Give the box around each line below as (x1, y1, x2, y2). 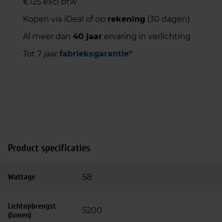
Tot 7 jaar (23, 49, 59, 58)
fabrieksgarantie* (59, 49, 132, 58)
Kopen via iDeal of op (23, 14, 108, 24)
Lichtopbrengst (8, 202, 56, 211)
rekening (108, 14, 145, 24)
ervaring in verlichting (102, 32, 191, 41)
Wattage (8, 172, 35, 181)
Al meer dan (23, 32, 73, 41)
